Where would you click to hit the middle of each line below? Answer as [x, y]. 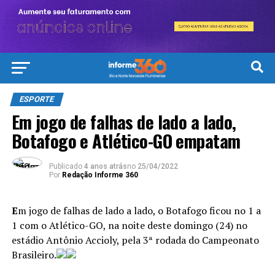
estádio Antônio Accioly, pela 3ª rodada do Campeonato [135, 240]
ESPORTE [37, 99]
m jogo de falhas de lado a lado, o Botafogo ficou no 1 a [139, 211]
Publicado [65, 167]
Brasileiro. [34, 255]
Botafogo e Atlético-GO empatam [126, 141]
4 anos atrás [105, 167]
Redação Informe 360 [100, 175]
